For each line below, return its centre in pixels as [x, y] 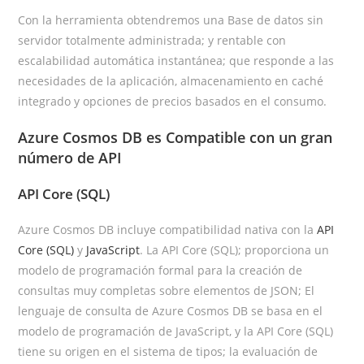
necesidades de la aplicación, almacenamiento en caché [171, 80]
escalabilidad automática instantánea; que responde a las [176, 60]
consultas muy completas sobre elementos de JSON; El [167, 290]
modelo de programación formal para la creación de [160, 270]
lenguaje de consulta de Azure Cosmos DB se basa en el [171, 310]
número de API [70, 157]
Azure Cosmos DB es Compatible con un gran [175, 137]
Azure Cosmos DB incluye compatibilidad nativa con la [168, 229]
